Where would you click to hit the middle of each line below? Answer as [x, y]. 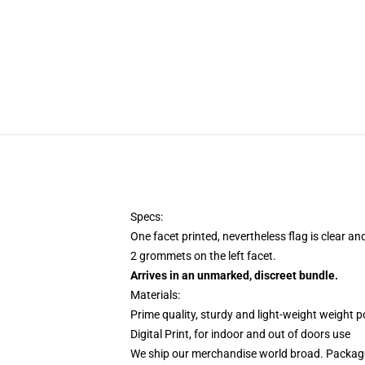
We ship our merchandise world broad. [227, 354]
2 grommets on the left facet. [203, 256]
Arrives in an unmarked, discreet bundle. [234, 275]
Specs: [148, 217]
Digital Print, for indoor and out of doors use [240, 334]
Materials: [158, 295]
